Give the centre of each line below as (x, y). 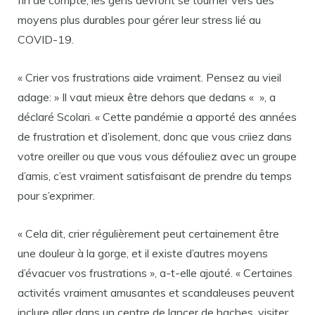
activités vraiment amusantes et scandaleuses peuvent (156, 292)
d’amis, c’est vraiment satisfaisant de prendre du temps (155, 176)
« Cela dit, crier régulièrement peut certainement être (148, 233)
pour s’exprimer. (56, 195)
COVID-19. (46, 39)
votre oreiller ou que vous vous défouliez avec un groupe (157, 156)
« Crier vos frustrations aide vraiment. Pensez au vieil (149, 77)
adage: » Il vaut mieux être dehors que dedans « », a (147, 97)
